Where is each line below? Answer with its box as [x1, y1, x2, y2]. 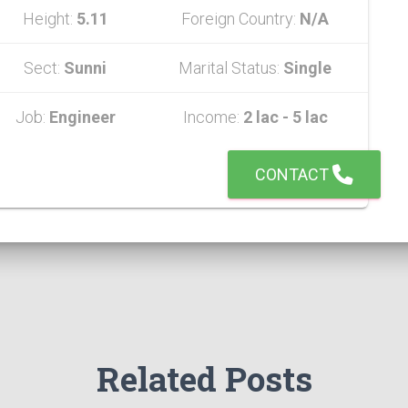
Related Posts [96, 356, 312, 402]
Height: [22, 9, 76, 28]
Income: [182, 107, 243, 127]
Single [283, 58, 331, 77]
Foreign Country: [181, 9, 300, 28]
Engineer [48, 107, 116, 127]
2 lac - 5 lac [242, 107, 328, 127]
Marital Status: [178, 58, 283, 77]
